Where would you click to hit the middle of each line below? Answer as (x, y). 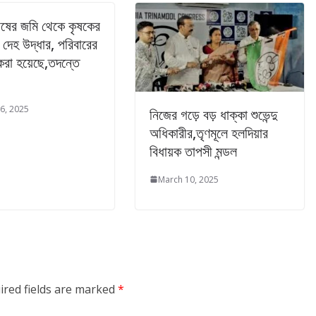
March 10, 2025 (188, 179)
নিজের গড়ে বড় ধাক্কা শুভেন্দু (213, 114)
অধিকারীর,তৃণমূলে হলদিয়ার (209, 133)
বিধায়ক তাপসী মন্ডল (193, 151)
